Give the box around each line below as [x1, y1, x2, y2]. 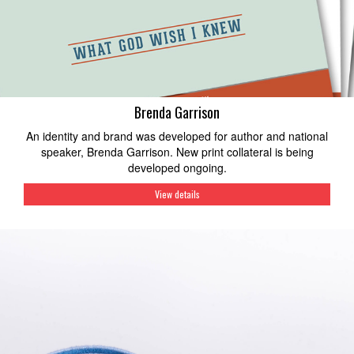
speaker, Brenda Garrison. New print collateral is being [40, 144, 314, 160]
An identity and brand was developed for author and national [26, 128, 328, 145]
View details [154, 187, 200, 201]
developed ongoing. [127, 160, 227, 176]
